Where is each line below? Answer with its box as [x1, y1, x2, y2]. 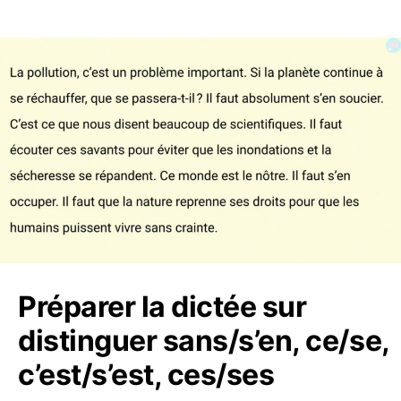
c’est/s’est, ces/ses [18, 357, 275, 393]
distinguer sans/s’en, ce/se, [18, 323, 389, 359]
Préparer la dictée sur [18, 289, 307, 325]
